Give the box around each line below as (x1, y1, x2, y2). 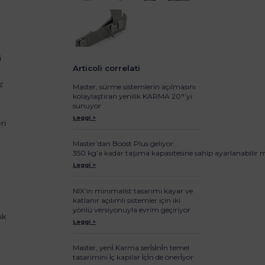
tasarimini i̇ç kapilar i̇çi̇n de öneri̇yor (73, 253, 194, 262)
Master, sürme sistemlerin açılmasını (73, 82, 196, 92)
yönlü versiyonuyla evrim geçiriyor (73, 205, 191, 215)
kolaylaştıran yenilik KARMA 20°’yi (73, 92, 193, 101)
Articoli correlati (73, 63, 141, 73)
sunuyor (73, 101, 102, 111)
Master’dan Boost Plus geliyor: (73, 139, 176, 148)
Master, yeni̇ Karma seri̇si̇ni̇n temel (73, 243, 190, 253)
